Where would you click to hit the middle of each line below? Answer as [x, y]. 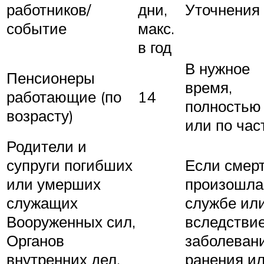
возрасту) [40, 115]
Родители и [47, 146]
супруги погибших [70, 165]
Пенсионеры [51, 77]
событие [37, 28]
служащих [42, 202]
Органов [35, 240]
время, [209, 87]
